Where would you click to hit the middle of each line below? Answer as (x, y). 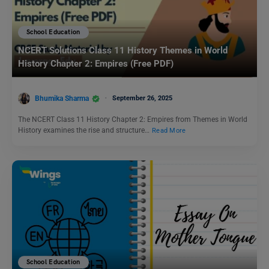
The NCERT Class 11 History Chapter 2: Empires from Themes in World (133, 120)
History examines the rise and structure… (85, 131)
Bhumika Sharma (62, 98)
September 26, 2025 (142, 98)
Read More (169, 131)
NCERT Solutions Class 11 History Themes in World (123, 51)
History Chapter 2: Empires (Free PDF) (96, 64)
